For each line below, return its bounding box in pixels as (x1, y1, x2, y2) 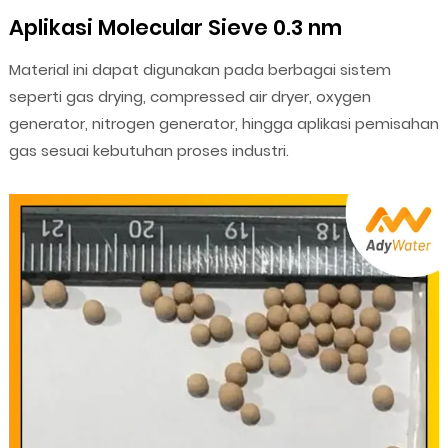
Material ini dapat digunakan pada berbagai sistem (8, 59, 391, 81)
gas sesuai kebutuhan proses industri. (8, 140, 289, 162)
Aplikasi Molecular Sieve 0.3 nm (8, 13, 342, 43)
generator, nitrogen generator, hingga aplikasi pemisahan (8, 113, 439, 135)
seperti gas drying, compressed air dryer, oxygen (8, 86, 371, 108)
